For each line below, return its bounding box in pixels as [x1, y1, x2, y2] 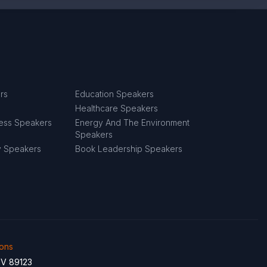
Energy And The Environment [75, 117, 190, 128]
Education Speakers [75, 89, 154, 99]
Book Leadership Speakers [75, 144, 183, 154]
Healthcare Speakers [75, 103, 159, 113]
